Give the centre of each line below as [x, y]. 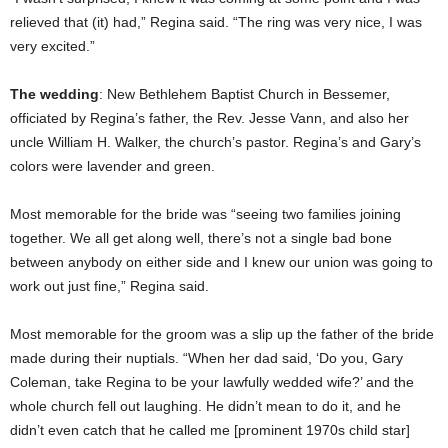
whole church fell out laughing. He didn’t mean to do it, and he [205, 405]
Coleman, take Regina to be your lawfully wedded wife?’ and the [212, 381]
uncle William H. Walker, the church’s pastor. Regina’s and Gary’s [215, 141]
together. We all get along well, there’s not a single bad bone [201, 237]
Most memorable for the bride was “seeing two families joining [205, 213]
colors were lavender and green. [112, 165]
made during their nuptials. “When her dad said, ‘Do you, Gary [206, 357]
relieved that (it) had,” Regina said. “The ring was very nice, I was [216, 21]
